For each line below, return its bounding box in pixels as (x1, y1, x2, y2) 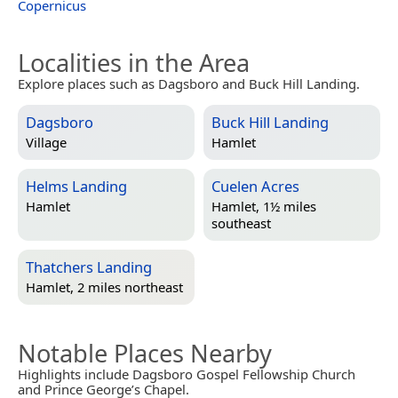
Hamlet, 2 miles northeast (26, 278, 183, 297)
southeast (211, 214, 271, 233)
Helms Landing (26, 175, 127, 196)
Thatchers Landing (26, 256, 152, 277)
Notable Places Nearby (18, 336, 272, 370)
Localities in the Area (18, 45, 250, 79)
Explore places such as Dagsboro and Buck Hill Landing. (18, 74, 360, 92)
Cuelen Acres (211, 175, 299, 196)
